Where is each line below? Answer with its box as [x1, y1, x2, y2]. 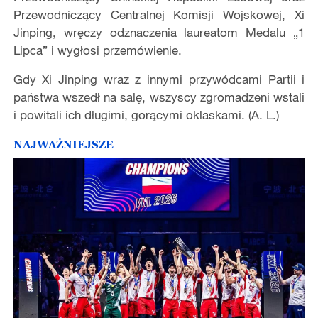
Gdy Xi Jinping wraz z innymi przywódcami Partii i [13, 72, 305, 87]
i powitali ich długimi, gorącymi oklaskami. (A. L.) [13, 107, 279, 123]
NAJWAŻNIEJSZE [13, 137, 114, 150]
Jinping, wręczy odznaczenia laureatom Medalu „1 [13, 25, 305, 40]
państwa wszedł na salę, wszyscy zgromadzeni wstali [13, 89, 305, 105]
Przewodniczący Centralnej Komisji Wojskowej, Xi [13, 7, 305, 23]
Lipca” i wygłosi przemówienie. [13, 43, 182, 58]
